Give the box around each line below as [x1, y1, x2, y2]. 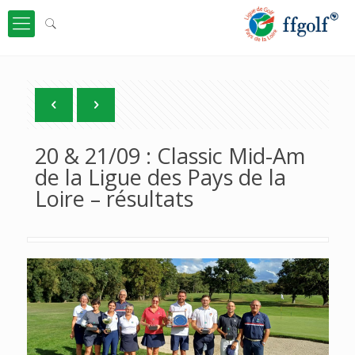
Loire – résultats [34, 184, 193, 213]
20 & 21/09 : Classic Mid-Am [34, 141, 305, 170]
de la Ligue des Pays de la [34, 162, 286, 192]
